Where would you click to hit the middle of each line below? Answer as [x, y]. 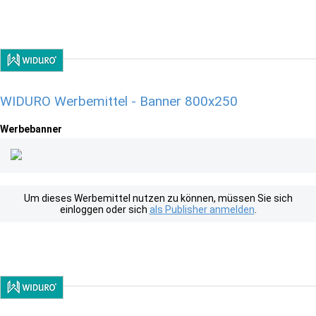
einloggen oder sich [104, 209]
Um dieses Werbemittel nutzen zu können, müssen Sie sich [158, 198]
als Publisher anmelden [202, 209]
